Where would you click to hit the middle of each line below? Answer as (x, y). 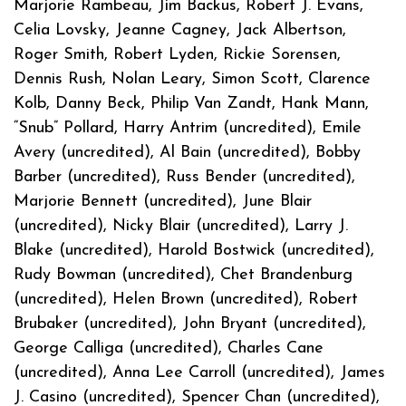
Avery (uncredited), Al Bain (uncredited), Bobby (187, 152)
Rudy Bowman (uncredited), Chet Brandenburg (183, 275)
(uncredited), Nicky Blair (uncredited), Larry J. (181, 226)
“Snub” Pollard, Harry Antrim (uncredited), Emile (188, 128)
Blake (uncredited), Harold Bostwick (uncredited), (194, 250)
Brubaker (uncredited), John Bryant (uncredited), (190, 324)
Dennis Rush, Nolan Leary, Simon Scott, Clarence (192, 79)
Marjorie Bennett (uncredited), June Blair (163, 201)
